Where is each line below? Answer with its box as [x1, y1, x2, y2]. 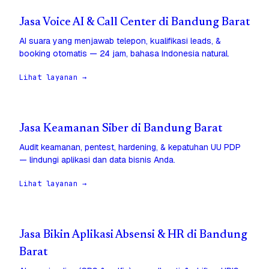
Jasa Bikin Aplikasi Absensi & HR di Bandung [19, 229, 247, 241]
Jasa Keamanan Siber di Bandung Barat [19, 123, 222, 135]
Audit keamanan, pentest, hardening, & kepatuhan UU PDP [19, 142, 241, 153]
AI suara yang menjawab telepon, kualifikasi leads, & [19, 35, 221, 47]
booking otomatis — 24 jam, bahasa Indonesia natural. [19, 48, 229, 59]
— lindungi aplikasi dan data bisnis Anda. [19, 154, 175, 166]
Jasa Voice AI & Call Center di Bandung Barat [19, 17, 250, 29]
